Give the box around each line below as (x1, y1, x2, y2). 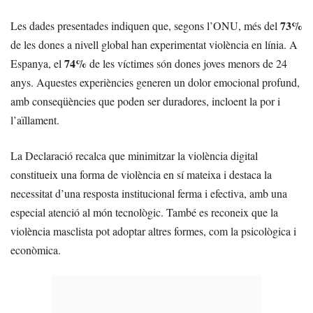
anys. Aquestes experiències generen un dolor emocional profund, (10, 75, 300, 89)
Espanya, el (10, 56, 64, 71)
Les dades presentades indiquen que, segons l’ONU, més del (10, 18, 280, 33)
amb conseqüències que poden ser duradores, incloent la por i (10, 94, 280, 108)
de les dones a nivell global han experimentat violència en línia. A (10, 37, 298, 52)
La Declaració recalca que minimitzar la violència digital (10, 148, 258, 163)
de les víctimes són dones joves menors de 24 (87, 56, 287, 71)
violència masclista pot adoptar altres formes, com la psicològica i (10, 224, 296, 238)
